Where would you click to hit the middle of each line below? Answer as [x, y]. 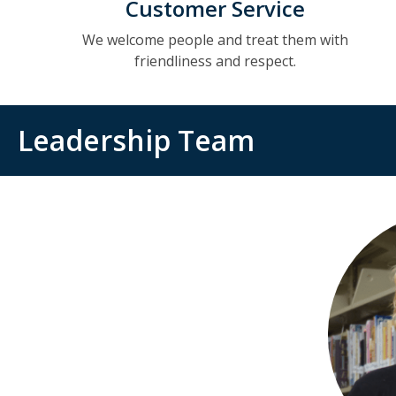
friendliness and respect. [216, 61]
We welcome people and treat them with [216, 40]
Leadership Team [136, 140]
